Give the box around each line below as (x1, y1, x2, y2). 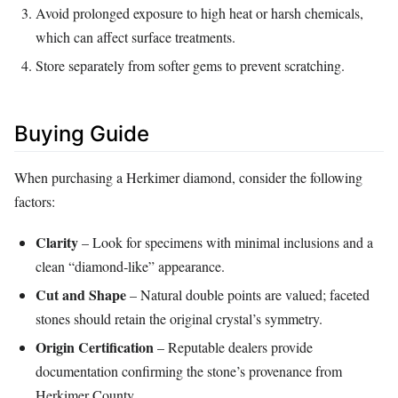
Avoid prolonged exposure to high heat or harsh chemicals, (36, 4, 363, 23)
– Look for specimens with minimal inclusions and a (78, 233, 373, 252)
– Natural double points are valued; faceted (126, 285, 370, 304)
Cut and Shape (36, 284, 126, 305)
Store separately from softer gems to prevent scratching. (36, 55, 345, 75)
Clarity (36, 232, 78, 253)
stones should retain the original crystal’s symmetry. (36, 309, 322, 328)
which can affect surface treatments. (36, 28, 235, 47)
